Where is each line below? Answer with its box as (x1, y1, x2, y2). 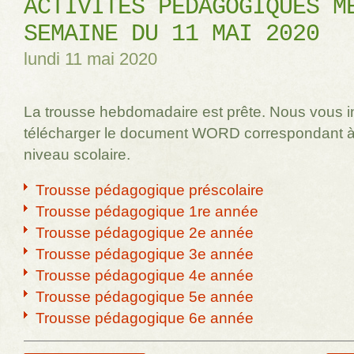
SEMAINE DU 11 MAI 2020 (24, 21, 319, 47)
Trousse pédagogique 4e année (36, 267, 254, 284)
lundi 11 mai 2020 (24, 49, 157, 69)
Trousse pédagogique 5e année (36, 288, 254, 305)
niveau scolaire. (24, 146, 130, 163)
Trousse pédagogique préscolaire (36, 182, 264, 198)
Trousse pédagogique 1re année (36, 203, 258, 220)
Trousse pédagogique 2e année (36, 224, 254, 241)
